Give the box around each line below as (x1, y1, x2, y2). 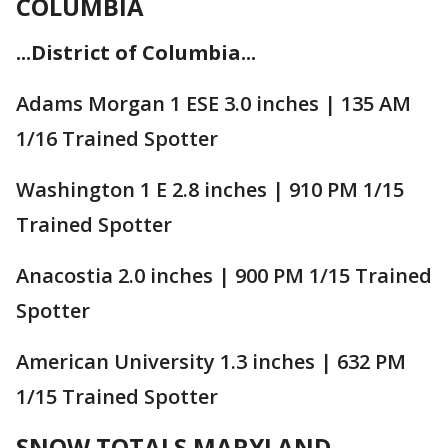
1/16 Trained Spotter (16, 124, 218, 152)
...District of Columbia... (16, 38, 256, 66)
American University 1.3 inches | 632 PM (16, 347, 406, 375)
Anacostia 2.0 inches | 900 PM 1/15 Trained (16, 261, 432, 289)
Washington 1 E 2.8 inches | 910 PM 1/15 (16, 175, 404, 203)
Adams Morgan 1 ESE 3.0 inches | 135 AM (16, 89, 411, 117)
